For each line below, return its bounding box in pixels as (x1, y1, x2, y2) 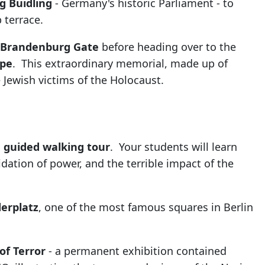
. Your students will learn (109, 140, 237, 154)
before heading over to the (98, 40, 236, 54)
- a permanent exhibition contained (45, 244, 227, 258)
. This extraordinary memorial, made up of (12, 56, 228, 71)
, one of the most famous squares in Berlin (38, 200, 253, 215)
